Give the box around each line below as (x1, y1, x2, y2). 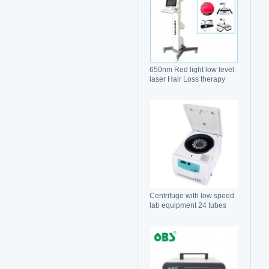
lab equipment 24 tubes (150, 201, 226, 210)
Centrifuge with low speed (150, 192, 234, 200)
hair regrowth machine (150, 85, 223, 93)
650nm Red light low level (150, 65, 234, 74)
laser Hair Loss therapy (150, 75, 225, 83)
